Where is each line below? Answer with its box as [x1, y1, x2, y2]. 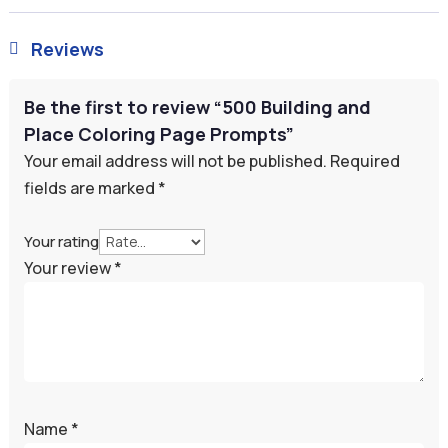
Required [329, 150, 400, 172]
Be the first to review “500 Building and [23, 95, 371, 119]
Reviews [30, 37, 104, 61]
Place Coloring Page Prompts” [23, 122, 294, 146]
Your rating [23, 231, 99, 252]
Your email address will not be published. [23, 150, 327, 172]
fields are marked [23, 177, 158, 199]
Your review [23, 257, 114, 279]
